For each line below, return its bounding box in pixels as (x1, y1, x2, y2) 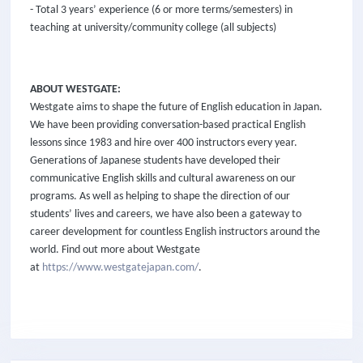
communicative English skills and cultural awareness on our (30, 173, 296, 185)
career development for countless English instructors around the (30, 226, 320, 238)
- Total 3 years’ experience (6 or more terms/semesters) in (30, 4, 293, 16)
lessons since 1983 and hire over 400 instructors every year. (30, 137, 297, 149)
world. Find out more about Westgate (30, 244, 200, 256)
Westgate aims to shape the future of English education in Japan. (30, 101, 322, 113)
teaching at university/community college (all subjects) (30, 22, 276, 34)
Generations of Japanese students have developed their (30, 155, 280, 167)
